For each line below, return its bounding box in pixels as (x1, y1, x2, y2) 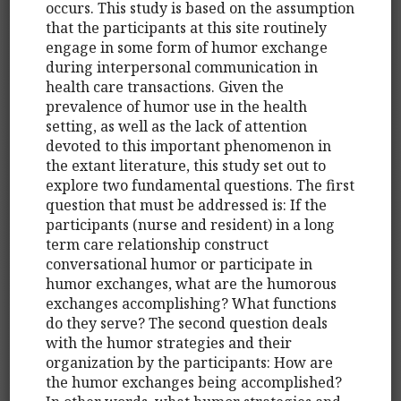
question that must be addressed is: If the (46, 194, 328, 215)
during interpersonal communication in (46, 56, 319, 77)
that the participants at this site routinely (46, 17, 328, 38)
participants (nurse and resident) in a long (46, 214, 336, 235)
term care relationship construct (46, 234, 269, 254)
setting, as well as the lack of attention (46, 115, 308, 136)
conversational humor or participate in (46, 253, 313, 274)
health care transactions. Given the (46, 76, 285, 97)
